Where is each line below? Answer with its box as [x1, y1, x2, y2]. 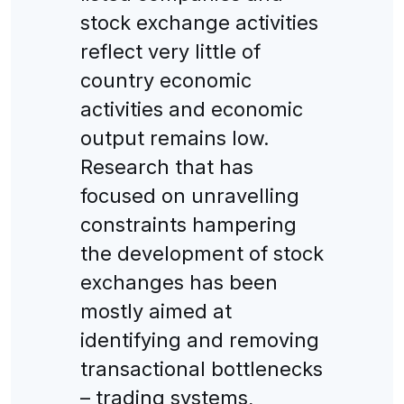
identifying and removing [79, 327, 319, 352]
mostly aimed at [79, 298, 232, 323]
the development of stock [79, 241, 324, 265]
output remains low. [79, 125, 270, 150]
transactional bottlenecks [79, 356, 323, 381]
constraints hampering [79, 212, 297, 236]
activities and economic [79, 96, 303, 121]
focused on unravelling [79, 183, 299, 207]
